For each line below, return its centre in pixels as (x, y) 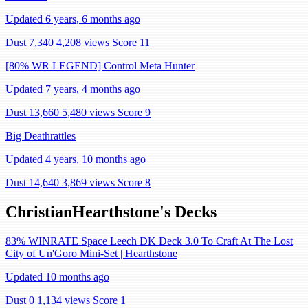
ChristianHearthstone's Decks (111, 211)
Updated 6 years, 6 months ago (73, 19)
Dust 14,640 (32, 183)
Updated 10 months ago (57, 276)
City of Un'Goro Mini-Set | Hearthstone (91, 253)
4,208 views (83, 42)
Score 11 (131, 42)
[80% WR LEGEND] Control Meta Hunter (100, 66)
